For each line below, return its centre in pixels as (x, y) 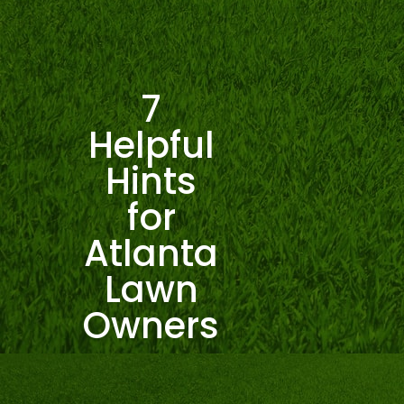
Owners (151, 325)
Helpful (151, 145)
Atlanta (151, 253)
